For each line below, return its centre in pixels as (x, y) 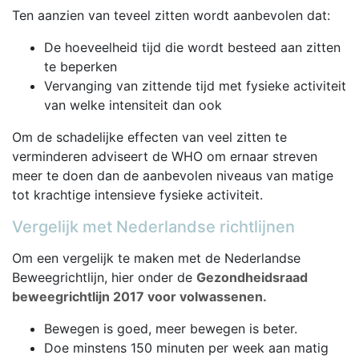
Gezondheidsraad (252, 277)
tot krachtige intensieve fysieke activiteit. (137, 194)
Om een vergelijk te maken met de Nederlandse (156, 258)
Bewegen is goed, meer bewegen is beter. (171, 328)
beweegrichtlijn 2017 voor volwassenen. (139, 296)
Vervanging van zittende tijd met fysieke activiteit (195, 85)
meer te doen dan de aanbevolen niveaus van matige (173, 175)
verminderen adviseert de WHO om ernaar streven (165, 156)
